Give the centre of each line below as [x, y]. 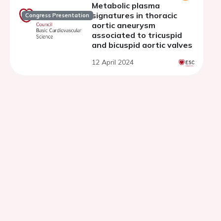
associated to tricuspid [137, 35]
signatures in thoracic [134, 15]
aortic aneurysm [124, 25]
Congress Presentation [57, 16]
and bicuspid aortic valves [142, 45]
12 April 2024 [113, 62]
